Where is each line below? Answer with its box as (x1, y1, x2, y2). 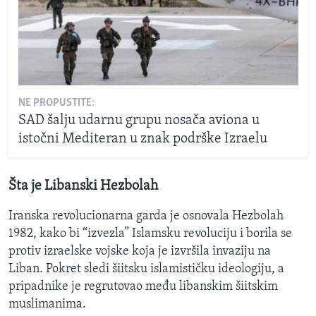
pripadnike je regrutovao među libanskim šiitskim (8, 279, 278, 293)
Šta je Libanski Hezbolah (8, 179, 158, 194)
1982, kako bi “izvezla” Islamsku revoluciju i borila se (8, 226, 292, 241)
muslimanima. (8, 297, 86, 311)
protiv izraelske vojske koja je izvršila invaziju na (8, 244, 271, 258)
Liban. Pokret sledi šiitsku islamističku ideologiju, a (8, 262, 284, 276)
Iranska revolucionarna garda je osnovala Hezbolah (8, 209, 284, 223)
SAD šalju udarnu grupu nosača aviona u (18, 113, 260, 128)
